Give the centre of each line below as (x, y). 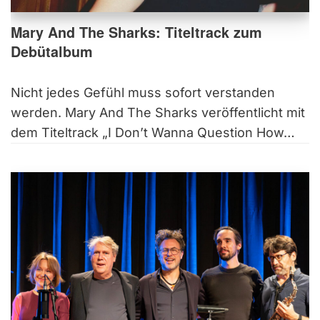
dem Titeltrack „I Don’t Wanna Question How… (155, 132)
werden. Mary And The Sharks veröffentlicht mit (158, 112)
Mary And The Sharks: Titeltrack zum (136, 32)
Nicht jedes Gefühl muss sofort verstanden (143, 92)
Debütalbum (52, 51)
